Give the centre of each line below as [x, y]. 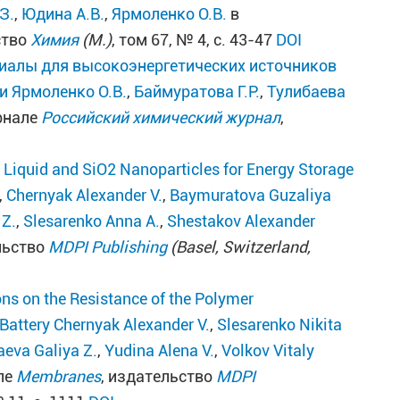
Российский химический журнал [161, 117]
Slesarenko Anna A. [92, 221]
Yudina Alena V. [160, 350]
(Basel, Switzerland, [239, 247]
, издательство [159, 376]
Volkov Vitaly [268, 350]
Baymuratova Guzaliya [251, 195]
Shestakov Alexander [242, 221]
